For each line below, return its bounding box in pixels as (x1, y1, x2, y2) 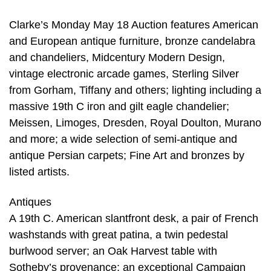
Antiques (9, 195, 51, 208)
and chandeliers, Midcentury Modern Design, (9, 51, 225, 64)
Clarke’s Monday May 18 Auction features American (9, 19, 258, 31)
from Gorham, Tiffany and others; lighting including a (9, 84, 261, 97)
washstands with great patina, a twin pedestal (9, 228, 228, 241)
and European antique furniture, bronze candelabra (9, 35, 255, 48)
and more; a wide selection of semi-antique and (9, 133, 237, 146)
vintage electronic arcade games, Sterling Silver (9, 68, 239, 80)
